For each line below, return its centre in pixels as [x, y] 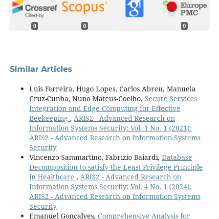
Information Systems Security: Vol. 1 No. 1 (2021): [110, 128]
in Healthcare [53, 176]
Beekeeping [49, 118]
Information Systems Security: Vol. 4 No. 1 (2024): [110, 186]
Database [177, 157]
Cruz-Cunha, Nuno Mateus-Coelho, [87, 98]
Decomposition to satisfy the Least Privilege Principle [116, 167]
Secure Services [171, 98]
